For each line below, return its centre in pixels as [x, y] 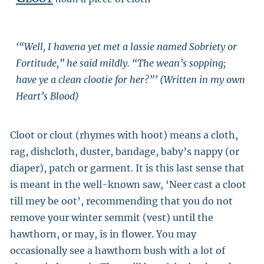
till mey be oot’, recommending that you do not [121, 201]
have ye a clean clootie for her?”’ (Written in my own [131, 80]
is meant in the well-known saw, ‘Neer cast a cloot [128, 184]
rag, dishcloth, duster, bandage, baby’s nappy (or [125, 151]
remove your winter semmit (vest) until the [112, 217]
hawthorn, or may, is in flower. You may [103, 234]
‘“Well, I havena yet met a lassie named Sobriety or [126, 47]
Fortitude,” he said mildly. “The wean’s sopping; [121, 63]
